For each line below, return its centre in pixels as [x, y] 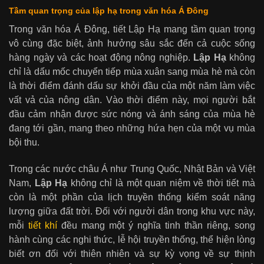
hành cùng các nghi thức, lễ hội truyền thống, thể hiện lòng [132, 239]
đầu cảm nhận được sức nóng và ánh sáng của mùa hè [132, 114]
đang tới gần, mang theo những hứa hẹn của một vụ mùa [132, 128]
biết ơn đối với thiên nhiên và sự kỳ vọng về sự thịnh [132, 253]
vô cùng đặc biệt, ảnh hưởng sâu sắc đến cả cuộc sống [132, 43]
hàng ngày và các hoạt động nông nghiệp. [101, 57]
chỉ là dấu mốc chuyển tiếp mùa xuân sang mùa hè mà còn [132, 71]
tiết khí [43, 225]
